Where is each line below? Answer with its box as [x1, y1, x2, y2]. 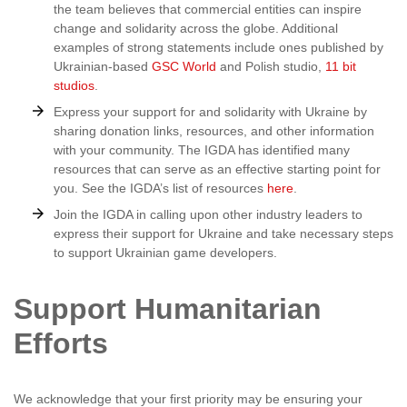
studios [54, 78, 94, 93]
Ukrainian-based [54, 59, 152, 74]
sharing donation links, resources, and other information [54, 124, 374, 138]
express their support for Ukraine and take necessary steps [54, 226, 393, 241]
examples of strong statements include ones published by [54, 40, 383, 55]
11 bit [325, 59, 356, 74]
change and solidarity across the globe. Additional [54, 21, 338, 35]
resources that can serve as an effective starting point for [54, 162, 381, 176]
